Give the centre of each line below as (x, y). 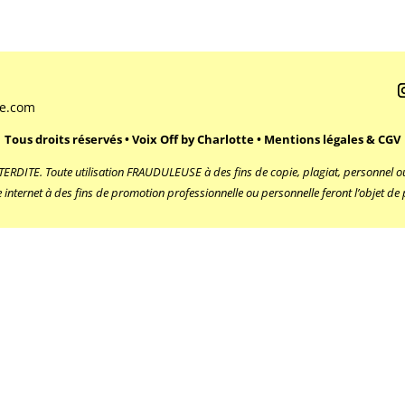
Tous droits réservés (65, 140)
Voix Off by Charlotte (194, 140)
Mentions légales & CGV (332, 140)
